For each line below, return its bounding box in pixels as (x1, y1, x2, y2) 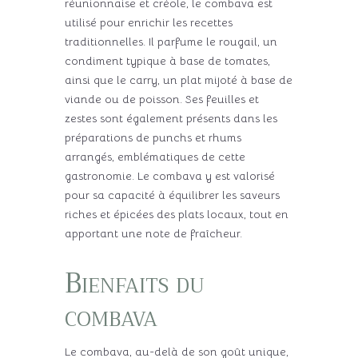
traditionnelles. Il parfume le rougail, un (64, 34, 277, 49)
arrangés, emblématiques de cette (64, 149, 245, 164)
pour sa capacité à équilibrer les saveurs (64, 187, 280, 202)
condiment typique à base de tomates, (64, 53, 270, 68)
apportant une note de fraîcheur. (64, 225, 242, 241)
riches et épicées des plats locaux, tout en (64, 206, 288, 221)
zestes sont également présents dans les (64, 110, 277, 125)
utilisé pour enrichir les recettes (64, 14, 233, 30)
